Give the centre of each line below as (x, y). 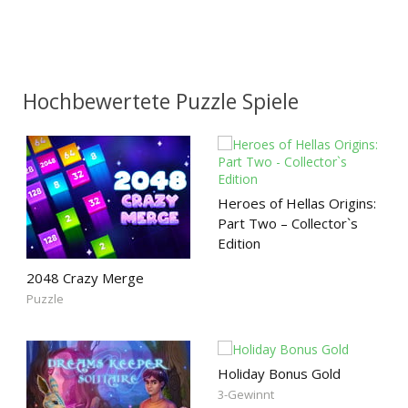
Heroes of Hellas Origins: (297, 203)
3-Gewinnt (246, 394)
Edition (239, 243)
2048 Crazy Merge (85, 278)
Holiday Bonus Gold (279, 373)
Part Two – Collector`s (288, 223)
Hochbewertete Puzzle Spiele (161, 101)
